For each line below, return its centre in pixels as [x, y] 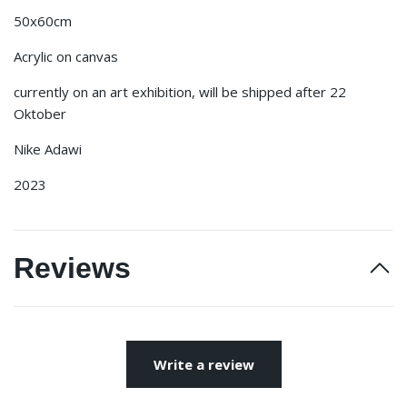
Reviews [72, 268]
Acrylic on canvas [66, 56]
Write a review [203, 364]
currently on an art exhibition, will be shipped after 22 [180, 92]
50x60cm [43, 21]
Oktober [40, 114]
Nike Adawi [48, 149]
